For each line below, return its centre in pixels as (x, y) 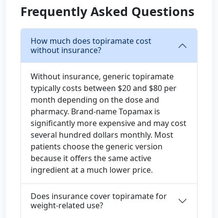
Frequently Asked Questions (108, 11)
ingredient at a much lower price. (92, 170)
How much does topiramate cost (91, 41)
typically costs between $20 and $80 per (104, 88)
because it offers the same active (91, 158)
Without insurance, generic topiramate (102, 76)
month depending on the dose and (95, 100)
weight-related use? (67, 205)
